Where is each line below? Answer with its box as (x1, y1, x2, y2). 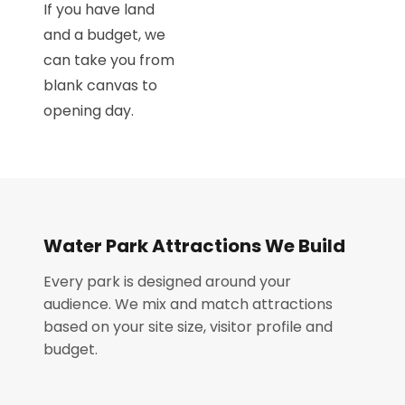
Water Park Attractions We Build (43, 233, 345, 259)
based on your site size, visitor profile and (43, 316, 333, 337)
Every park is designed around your (43, 271, 291, 292)
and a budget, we (43, 24, 165, 45)
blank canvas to (43, 75, 157, 96)
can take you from (43, 50, 174, 71)
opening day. (43, 100, 134, 121)
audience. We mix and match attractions (43, 294, 333, 315)
